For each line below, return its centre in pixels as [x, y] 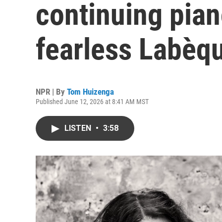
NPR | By [51, 92]
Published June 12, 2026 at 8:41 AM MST [92, 102]
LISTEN [79, 128]
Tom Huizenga [90, 92]
